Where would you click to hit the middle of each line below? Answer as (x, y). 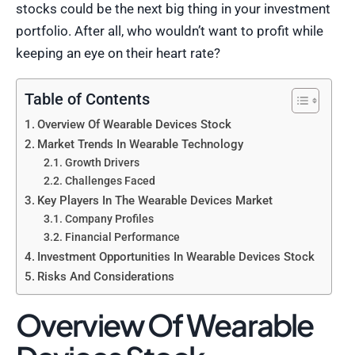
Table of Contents (87, 99)
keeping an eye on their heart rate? (118, 53)
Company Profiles (109, 219)
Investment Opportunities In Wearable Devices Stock (176, 257)
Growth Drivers (102, 163)
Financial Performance (122, 237)
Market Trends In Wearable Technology (141, 145)
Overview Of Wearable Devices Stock (135, 125)
